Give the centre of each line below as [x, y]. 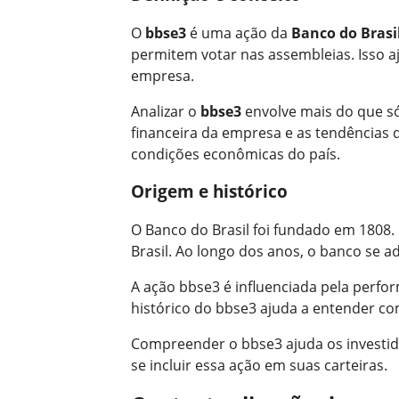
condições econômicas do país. [236, 154]
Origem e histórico [209, 191]
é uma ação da [239, 33]
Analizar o [166, 111]
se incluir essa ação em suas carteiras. [259, 366]
